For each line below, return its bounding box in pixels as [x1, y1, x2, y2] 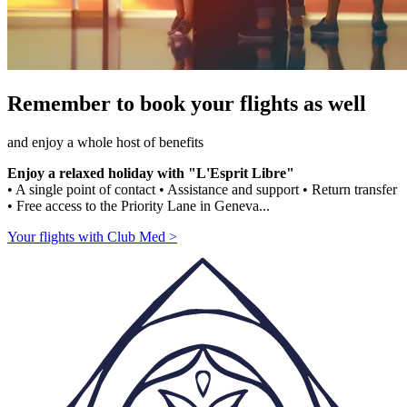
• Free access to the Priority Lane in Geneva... [7, 197, 270, 213]
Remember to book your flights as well [7, 91, 366, 115]
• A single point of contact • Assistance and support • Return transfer [7, 181, 397, 197]
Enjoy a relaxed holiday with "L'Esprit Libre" [7, 164, 294, 181]
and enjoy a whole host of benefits [7, 134, 203, 150]
